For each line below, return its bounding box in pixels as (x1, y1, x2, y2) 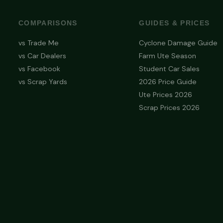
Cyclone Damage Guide (139, 38, 218, 47)
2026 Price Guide (139, 77, 197, 86)
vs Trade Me (18, 38, 59, 47)
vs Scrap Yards (18, 77, 67, 86)
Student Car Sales (139, 64, 200, 73)
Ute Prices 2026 (139, 90, 193, 99)
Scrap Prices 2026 (139, 103, 200, 112)
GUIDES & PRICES (139, 19, 210, 27)
